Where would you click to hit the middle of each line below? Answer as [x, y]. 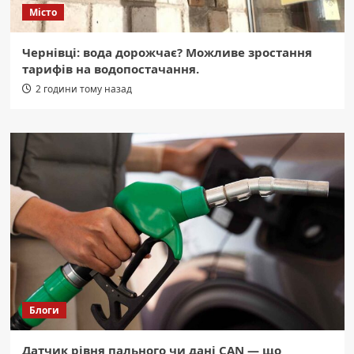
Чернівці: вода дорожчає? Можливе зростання [167, 52]
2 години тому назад [83, 88]
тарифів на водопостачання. [110, 68]
